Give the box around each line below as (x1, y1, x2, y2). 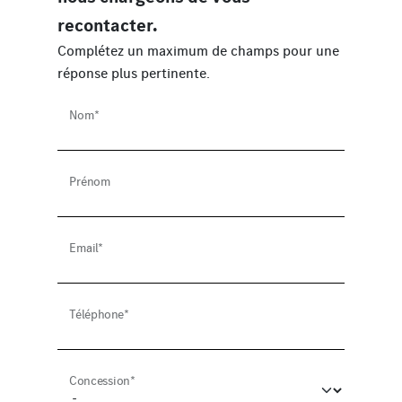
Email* (69, 240, 104, 256)
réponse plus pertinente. (57, 64, 210, 82)
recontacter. (57, 13, 158, 37)
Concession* (69, 372, 136, 389)
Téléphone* (69, 306, 130, 322)
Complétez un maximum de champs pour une (57, 41, 339, 59)
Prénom (69, 173, 110, 189)
